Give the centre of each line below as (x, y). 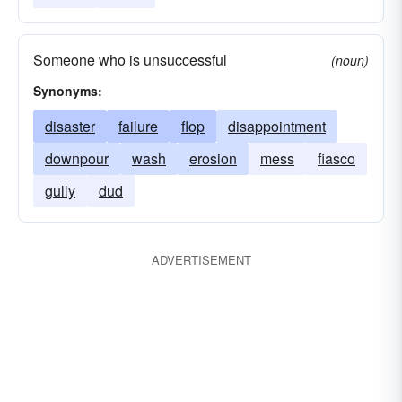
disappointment (277, 126)
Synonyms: (68, 91)
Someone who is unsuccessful (130, 60)
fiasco (336, 158)
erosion (213, 158)
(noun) (350, 60)
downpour (77, 158)
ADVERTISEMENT (201, 260)
